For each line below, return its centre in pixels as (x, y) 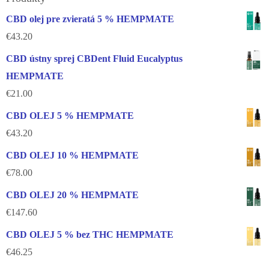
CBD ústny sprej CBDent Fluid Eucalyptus (94, 59)
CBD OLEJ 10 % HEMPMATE (72, 155)
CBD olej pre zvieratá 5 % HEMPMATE (90, 19)
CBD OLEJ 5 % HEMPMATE (70, 116)
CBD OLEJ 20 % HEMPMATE (72, 195)
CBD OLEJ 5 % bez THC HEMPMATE (90, 234)
